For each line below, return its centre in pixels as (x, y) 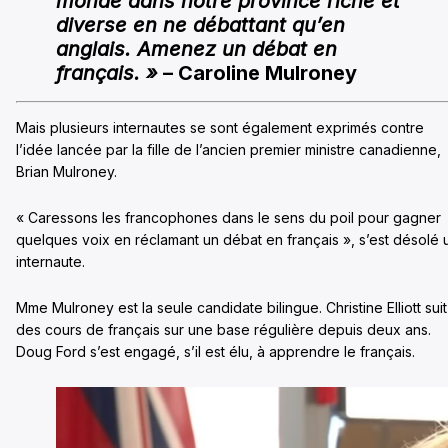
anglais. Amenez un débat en (196, 49)
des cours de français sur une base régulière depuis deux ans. (223, 330)
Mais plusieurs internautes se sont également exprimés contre (220, 128)
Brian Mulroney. (66, 172)
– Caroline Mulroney (257, 73)
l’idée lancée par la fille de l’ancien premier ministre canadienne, (228, 150)
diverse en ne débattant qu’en (200, 25)
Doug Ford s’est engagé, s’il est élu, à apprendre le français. (215, 352)
